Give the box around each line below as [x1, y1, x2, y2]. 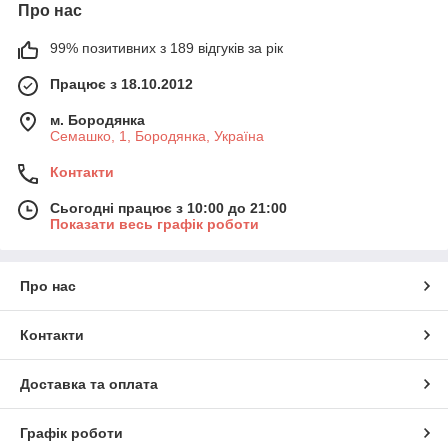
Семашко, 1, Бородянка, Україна [50, 127, 264, 144]
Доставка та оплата [20, 375, 158, 392]
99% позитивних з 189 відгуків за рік [50, 39, 283, 56]
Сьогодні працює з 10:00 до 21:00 [50, 199, 287, 216]
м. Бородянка [50, 111, 145, 128]
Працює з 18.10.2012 [50, 75, 193, 92]
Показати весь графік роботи [50, 215, 259, 232]
